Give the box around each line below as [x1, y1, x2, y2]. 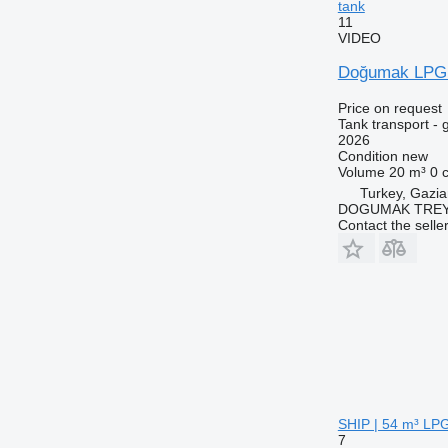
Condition [337, 147, 398, 164]
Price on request [337, 99, 442, 116]
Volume [337, 163, 385, 180]
